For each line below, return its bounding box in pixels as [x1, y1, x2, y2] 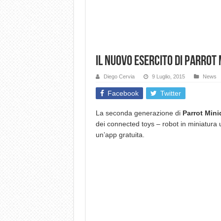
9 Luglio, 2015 [151, 74, 185, 79]
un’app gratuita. [95, 131, 145, 139]
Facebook [107, 89, 139, 97]
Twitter [160, 89, 181, 97]
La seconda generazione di [95, 109, 183, 117]
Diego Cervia [103, 74, 135, 79]
